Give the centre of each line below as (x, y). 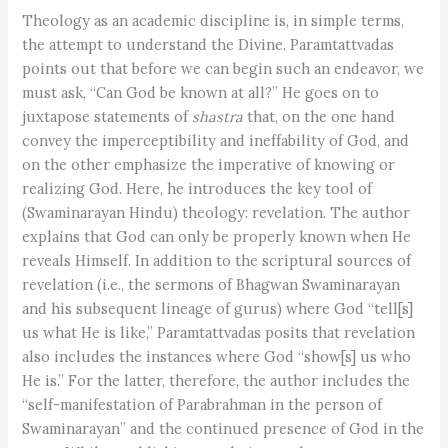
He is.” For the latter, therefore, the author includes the (216, 380)
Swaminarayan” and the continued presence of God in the (223, 428)
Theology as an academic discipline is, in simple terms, (213, 20)
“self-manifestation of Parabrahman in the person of (202, 404)
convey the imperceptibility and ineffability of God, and (216, 140)
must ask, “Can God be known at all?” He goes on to (201, 92)
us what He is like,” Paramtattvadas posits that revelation (219, 332)
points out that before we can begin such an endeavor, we (223, 68)
